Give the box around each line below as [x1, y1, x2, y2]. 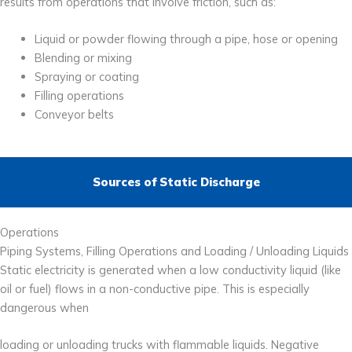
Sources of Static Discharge [92, 174, 260, 189]
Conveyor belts [34, 107, 114, 122]
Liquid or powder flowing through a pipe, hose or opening [34, 31, 338, 46]
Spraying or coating [34, 69, 139, 84]
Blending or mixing [34, 50, 132, 65]
